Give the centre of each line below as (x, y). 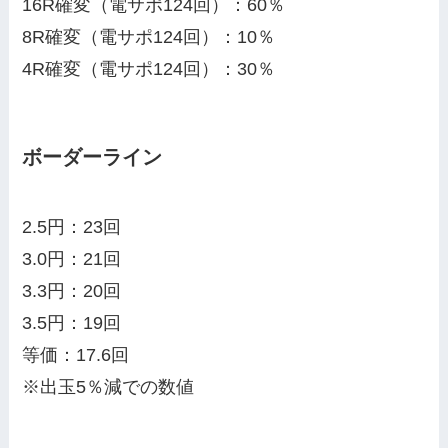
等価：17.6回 (76, 354)
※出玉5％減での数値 (108, 386)
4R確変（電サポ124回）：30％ (149, 69)
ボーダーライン (92, 157)
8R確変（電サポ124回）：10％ (149, 37)
